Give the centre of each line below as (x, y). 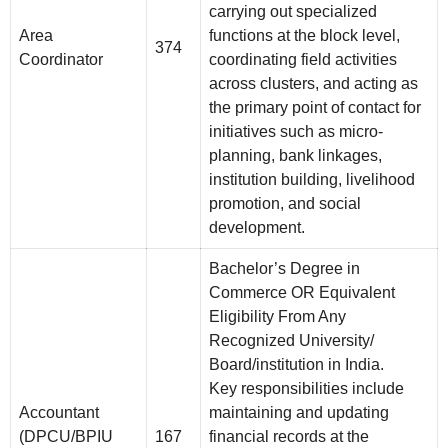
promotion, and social (285, 204)
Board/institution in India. (296, 365)
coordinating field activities (303, 60)
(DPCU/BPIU (66, 437)
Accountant (59, 413)
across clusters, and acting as (313, 84)
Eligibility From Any (277, 317)
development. (257, 228)
